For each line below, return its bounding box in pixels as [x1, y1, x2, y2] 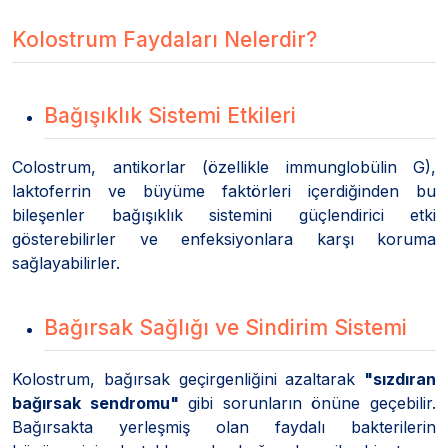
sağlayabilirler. [12, 252, 120, 273]
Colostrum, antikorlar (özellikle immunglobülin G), [12, 156, 436, 177]
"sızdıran [364, 368, 436, 389]
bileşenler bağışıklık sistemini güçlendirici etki [12, 204, 436, 225]
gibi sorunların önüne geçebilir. [178, 392, 437, 413]
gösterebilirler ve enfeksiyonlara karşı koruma [12, 228, 436, 249]
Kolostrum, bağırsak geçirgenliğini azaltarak [12, 368, 364, 389]
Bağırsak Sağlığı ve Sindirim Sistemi [44, 314, 407, 340]
